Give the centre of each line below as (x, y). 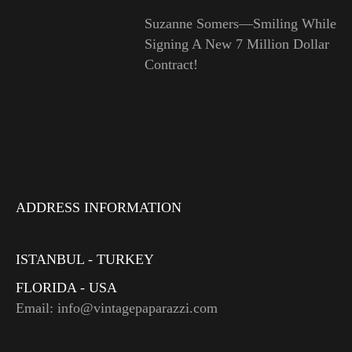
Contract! (171, 65)
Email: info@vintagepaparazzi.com (117, 308)
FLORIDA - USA (66, 288)
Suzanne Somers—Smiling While (240, 24)
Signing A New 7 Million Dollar (236, 44)
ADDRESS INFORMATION (99, 208)
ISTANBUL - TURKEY (85, 260)
